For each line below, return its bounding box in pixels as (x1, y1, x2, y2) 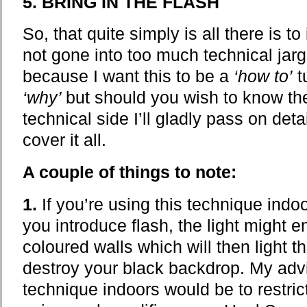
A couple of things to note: (23, 163, 236, 182)
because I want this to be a (23, 67, 234, 86)
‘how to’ (234, 67, 293, 86)
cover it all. (23, 131, 106, 150)
